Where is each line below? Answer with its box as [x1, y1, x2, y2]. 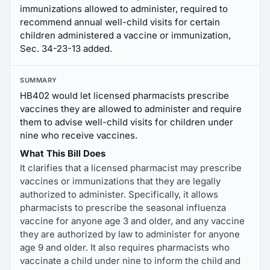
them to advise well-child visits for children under [20, 116, 233, 128]
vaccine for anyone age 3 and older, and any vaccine [20, 215, 245, 227]
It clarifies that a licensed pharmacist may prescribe [20, 162, 242, 174]
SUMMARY [20, 76, 57, 84]
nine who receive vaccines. [20, 130, 137, 141]
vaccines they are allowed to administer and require [20, 103, 242, 115]
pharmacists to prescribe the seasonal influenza [20, 202, 226, 213]
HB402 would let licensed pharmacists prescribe [20, 90, 229, 101]
